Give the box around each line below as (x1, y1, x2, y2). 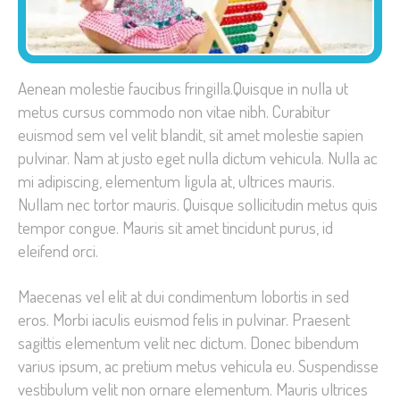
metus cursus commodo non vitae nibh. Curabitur (18, 99, 330, 122)
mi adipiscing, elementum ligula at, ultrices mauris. (18, 169, 335, 192)
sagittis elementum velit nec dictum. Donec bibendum (18, 331, 359, 354)
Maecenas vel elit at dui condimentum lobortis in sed (18, 285, 349, 308)
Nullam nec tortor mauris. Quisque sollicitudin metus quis (18, 192, 378, 215)
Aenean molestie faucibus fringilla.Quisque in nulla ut (18, 76, 348, 99)
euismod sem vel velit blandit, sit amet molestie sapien (18, 122, 363, 146)
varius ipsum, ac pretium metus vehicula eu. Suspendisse (18, 354, 379, 378)
